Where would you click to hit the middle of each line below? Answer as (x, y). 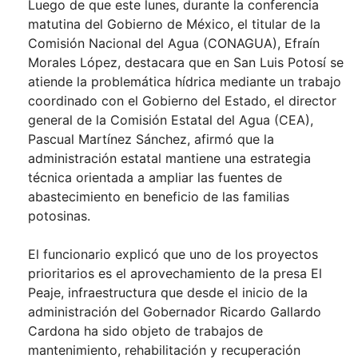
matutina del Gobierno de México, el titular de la (174, 24)
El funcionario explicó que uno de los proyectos (173, 255)
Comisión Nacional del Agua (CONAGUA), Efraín (174, 44)
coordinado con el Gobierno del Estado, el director (182, 101)
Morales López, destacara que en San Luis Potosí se (186, 63)
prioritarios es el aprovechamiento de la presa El (175, 274)
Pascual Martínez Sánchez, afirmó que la (151, 139)
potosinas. (59, 216)
